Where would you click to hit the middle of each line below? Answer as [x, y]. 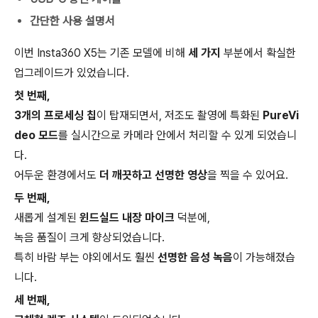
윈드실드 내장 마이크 [127, 218]
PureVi [281, 115]
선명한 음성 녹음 [195, 257]
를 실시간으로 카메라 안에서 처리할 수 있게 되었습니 [177, 135]
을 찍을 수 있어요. [248, 175]
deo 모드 [36, 135]
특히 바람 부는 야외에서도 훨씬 [86, 257]
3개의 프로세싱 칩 [55, 115]
